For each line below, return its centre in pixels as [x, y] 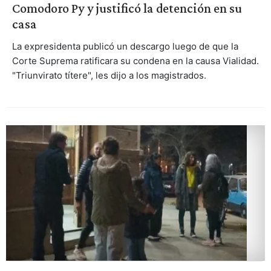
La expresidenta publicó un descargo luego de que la [125, 46]
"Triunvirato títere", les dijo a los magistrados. [109, 75]
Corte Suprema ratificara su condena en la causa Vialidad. [135, 60]
